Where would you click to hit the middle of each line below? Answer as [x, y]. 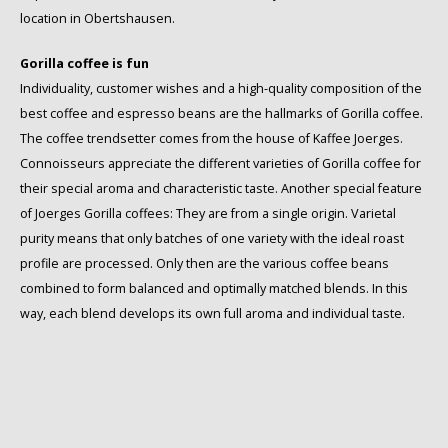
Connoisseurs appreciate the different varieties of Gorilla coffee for [220, 164]
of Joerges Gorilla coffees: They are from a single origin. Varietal [208, 214]
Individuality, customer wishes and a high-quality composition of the [221, 89]
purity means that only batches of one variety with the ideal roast [212, 239]
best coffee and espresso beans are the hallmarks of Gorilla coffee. [221, 114]
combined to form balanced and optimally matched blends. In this [214, 289]
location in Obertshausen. [97, 19]
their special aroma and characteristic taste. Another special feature [221, 189]
